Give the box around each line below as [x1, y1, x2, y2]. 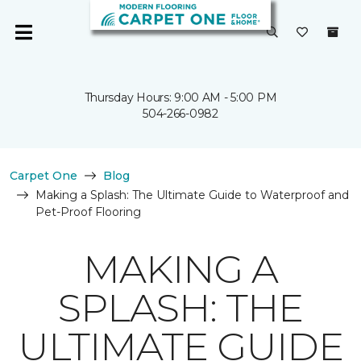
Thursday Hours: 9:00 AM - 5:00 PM [84, 90, 277, 105]
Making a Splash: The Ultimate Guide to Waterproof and [35, 188, 349, 202]
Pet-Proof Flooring [35, 205, 141, 219]
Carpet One [10, 168, 77, 183]
